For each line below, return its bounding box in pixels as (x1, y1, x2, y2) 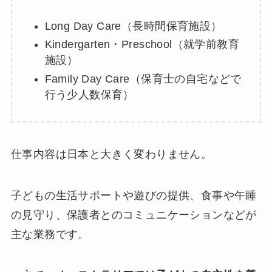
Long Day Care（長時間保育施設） (44, 19, 222, 32)
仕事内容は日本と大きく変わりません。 (10, 148, 212, 160)
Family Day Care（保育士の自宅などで (44, 72, 242, 85)
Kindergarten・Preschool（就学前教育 (44, 38, 239, 51)
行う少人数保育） (44, 88, 134, 101)
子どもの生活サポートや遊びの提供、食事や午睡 (10, 189, 257, 202)
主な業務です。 (10, 228, 89, 240)
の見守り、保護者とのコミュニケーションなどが (10, 208, 257, 221)
